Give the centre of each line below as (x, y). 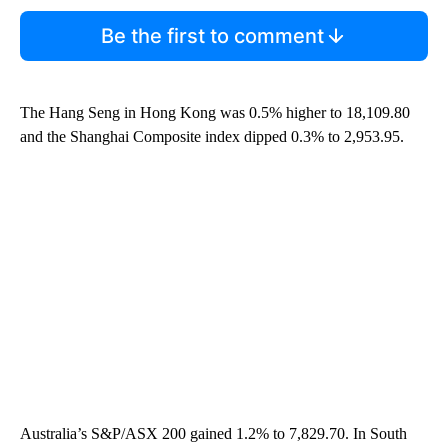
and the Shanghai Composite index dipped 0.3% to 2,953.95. (212, 136)
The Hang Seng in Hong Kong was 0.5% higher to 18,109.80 (215, 112)
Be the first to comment (212, 35)
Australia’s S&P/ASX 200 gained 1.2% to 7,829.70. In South (213, 433)
